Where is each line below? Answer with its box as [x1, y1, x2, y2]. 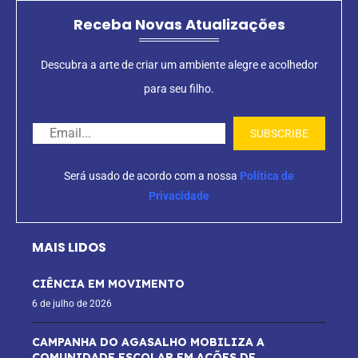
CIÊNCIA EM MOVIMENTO [32, 276, 185, 292]
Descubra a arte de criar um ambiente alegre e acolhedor [40, 58, 318, 72]
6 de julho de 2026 [32, 298, 112, 310]
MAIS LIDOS [32, 238, 106, 257]
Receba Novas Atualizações [73, 14, 285, 35]
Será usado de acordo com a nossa [64, 169, 240, 183]
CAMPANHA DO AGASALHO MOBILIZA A [32, 335, 265, 350]
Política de [240, 169, 294, 183]
